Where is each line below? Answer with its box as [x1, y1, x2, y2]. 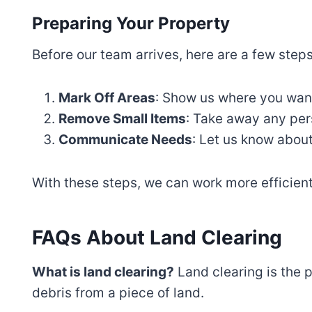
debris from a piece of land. [32, 285, 204, 302]
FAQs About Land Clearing [32, 226, 282, 250]
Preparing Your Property [32, 13, 230, 34]
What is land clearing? [32, 264, 174, 281]
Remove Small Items [58, 111, 186, 127]
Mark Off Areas [58, 90, 155, 107]
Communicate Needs [58, 132, 192, 148]
